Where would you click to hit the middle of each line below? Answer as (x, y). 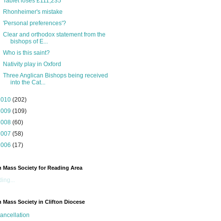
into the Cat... (28, 83)
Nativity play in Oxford (32, 64)
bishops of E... (29, 42)
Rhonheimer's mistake (33, 12)
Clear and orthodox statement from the (54, 35)
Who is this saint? (26, 53)
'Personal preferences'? (34, 23)
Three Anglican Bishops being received (55, 76)
